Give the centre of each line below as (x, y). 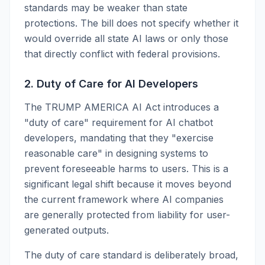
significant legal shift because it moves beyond (128, 184)
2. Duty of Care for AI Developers (111, 84)
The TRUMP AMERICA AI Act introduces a (122, 107)
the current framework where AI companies (124, 199)
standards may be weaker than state (106, 8)
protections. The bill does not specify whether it (131, 23)
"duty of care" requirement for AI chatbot (119, 122)
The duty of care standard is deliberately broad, (131, 255)
